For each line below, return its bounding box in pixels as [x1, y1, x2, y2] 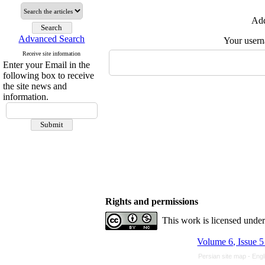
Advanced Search [18, 34, 85, 44]
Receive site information [22, 50, 81, 57]
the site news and [3, 81, 67, 91]
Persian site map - [198, 253, 252, 260]
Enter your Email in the [3, 60, 90, 70]
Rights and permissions [105, 196, 198, 206]
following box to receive [3, 70, 94, 80]
